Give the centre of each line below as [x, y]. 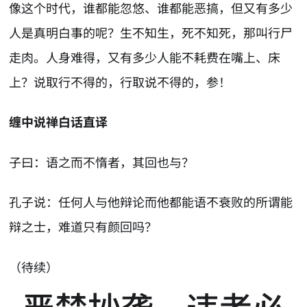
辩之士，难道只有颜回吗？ [83, 226]
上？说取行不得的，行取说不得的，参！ [120, 81]
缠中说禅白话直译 [59, 122]
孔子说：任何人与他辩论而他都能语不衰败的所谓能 [151, 202]
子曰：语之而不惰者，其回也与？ [102, 161]
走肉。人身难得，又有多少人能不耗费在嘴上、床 [145, 57]
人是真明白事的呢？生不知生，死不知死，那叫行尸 [151, 32]
